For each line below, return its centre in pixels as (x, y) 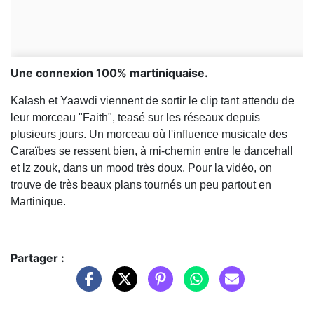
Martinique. (40, 202)
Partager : (37, 258)
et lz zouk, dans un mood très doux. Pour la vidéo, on (141, 168)
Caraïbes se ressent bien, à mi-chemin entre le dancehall (152, 151)
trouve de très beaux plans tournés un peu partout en (141, 185)
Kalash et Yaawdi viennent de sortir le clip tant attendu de (152, 101)
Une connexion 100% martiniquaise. (109, 73)
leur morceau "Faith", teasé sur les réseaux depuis (135, 118)
